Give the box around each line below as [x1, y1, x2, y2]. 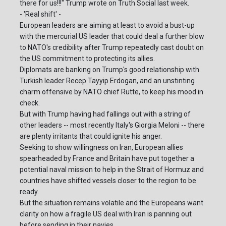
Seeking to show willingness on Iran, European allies [20, 143, 183, 152]
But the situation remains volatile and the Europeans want [20, 199, 203, 207]
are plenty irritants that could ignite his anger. [20, 132, 162, 141]
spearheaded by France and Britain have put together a [20, 154, 194, 163]
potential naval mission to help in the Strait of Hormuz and [20, 165, 204, 174]
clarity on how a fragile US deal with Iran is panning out [20, 210, 192, 218]
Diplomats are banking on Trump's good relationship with [20, 66, 199, 74]
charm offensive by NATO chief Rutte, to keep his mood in [20, 88, 203, 96]
